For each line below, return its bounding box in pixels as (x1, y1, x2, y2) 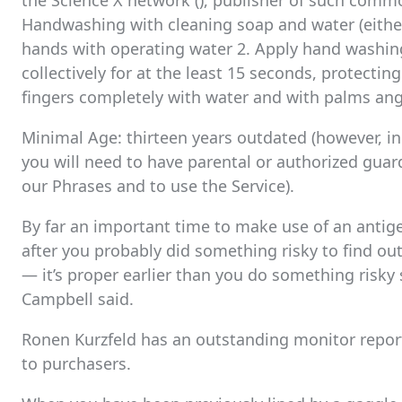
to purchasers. (22, 353, 131, 374)
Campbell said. (22, 288, 134, 310)
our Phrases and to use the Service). (22, 175, 294, 197)
